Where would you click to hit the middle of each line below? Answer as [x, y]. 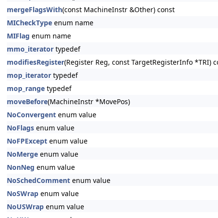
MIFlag [18, 36]
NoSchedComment [38, 180]
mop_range [26, 88]
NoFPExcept [27, 141]
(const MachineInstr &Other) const [118, 9]
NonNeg [21, 167]
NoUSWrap [25, 207]
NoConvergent [31, 115]
